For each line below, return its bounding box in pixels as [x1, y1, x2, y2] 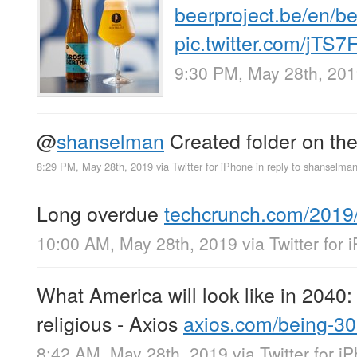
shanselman [57, 125, 164, 155]
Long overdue [37, 198, 164, 228]
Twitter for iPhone [172, 159, 253, 175]
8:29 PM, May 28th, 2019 [37, 159, 153, 175]
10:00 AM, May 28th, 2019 [37, 231, 237, 256]
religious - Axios [37, 308, 183, 338]
